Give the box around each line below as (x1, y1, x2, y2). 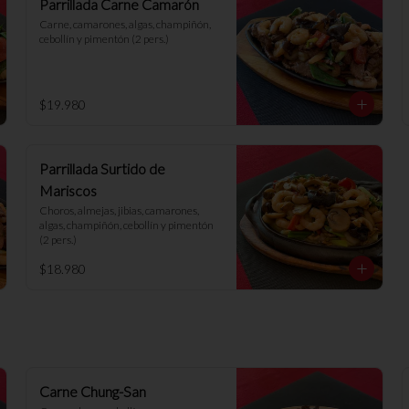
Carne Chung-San (39, 383, 146, 400)
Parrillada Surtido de (39, 160, 165, 177)
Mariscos (39, 182, 97, 199)
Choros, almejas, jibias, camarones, (39, 204, 199, 217)
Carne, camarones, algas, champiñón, (39, 17, 211, 31)
